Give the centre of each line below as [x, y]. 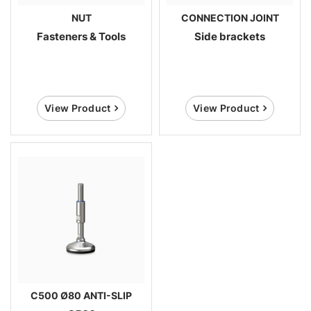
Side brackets [230, 36]
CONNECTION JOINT [230, 18]
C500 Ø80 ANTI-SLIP [81, 295]
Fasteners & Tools [81, 36]
